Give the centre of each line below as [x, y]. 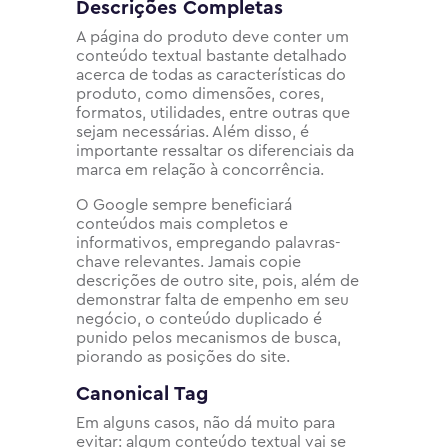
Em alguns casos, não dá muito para [205, 422]
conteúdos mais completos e [182, 223]
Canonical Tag [142, 393]
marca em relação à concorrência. [200, 169]
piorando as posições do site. [183, 356]
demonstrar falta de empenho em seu [212, 299]
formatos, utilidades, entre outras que [213, 112]
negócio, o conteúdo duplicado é [199, 318]
